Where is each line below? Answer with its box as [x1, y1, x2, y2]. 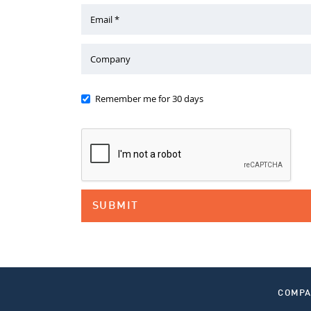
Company [90, 53, 131, 65]
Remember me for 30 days [94, 92, 203, 105]
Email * [90, 13, 119, 26]
